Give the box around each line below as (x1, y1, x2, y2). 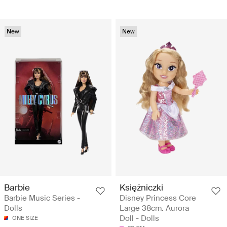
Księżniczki (120, 181, 163, 193)
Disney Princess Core (120, 193, 196, 203)
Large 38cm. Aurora (120, 203, 189, 213)
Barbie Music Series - (4, 193, 80, 203)
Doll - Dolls (120, 213, 159, 223)
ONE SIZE (12, 214, 38, 221)
